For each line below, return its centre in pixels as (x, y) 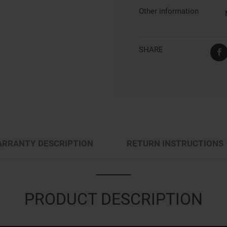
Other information (169, 11)
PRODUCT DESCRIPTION (113, 199)
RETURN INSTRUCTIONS (175, 143)
